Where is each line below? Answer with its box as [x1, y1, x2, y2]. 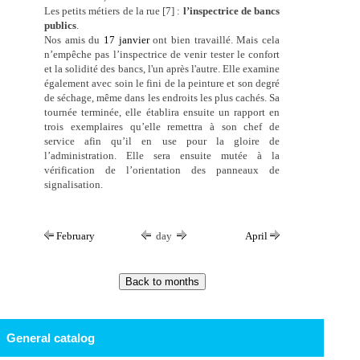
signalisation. [44, 178, 104, 191]
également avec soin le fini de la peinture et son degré [44, 77, 280, 90]
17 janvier [104, 34, 149, 47]
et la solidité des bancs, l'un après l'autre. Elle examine [44, 63, 280, 76]
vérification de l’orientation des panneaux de [44, 164, 280, 177]
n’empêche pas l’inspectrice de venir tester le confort [44, 48, 280, 61]
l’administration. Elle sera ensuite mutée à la [44, 149, 280, 162]
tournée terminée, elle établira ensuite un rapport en [44, 106, 280, 119]
